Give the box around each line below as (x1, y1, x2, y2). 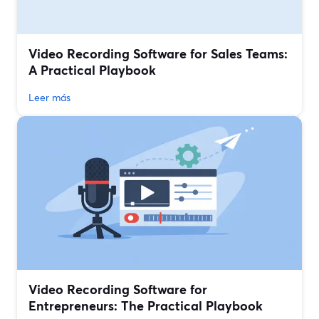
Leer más (28, 90, 70, 105)
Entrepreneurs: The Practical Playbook (28, 297, 263, 315)
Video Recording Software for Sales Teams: (28, 45, 288, 63)
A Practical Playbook (28, 61, 156, 79)
